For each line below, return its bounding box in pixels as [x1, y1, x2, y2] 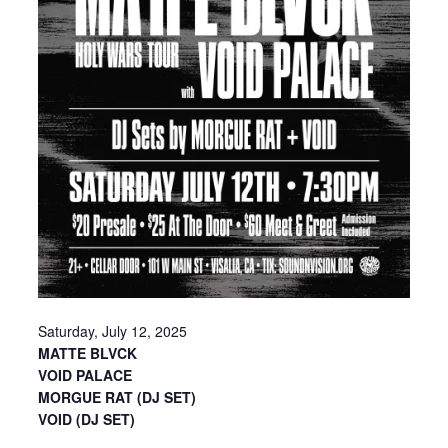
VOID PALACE [38, 364, 132, 385]
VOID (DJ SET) [38, 408, 135, 429]
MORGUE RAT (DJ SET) [38, 386, 196, 407]
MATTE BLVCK [38, 342, 137, 363]
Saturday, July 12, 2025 [38, 320, 187, 341]
